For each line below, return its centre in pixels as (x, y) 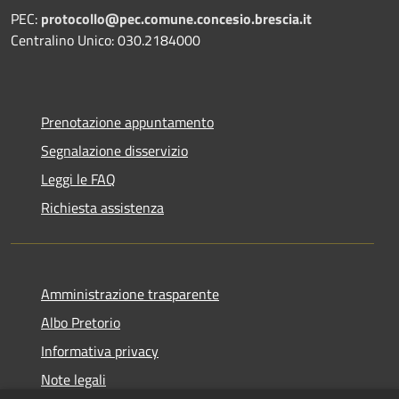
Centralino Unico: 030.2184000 (106, 40)
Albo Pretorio (81, 322)
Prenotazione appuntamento (127, 122)
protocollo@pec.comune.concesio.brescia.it (176, 18)
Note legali (73, 379)
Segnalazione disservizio (114, 150)
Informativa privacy (100, 350)
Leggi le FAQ (78, 179)
